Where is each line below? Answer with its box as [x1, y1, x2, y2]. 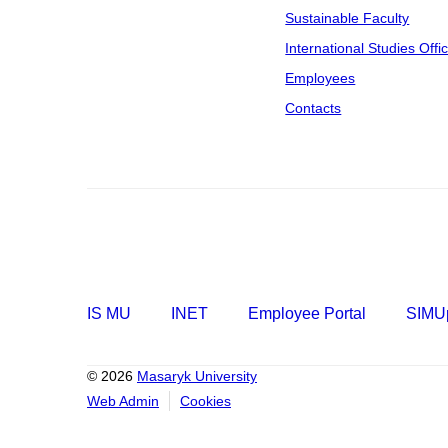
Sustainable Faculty [285, 10, 410, 26]
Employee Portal [248, 305, 366, 322]
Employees [285, 70, 356, 86]
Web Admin [87, 393, 159, 409]
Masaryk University [137, 368, 257, 384]
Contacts [285, 100, 342, 116]
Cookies [180, 393, 231, 409]
